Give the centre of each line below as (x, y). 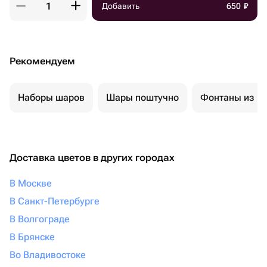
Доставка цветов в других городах (92, 158)
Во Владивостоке (48, 255)
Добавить (121, 6)
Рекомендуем (42, 61)
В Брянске (32, 237)
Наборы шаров (51, 97)
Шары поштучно (142, 97)
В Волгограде (40, 219)
